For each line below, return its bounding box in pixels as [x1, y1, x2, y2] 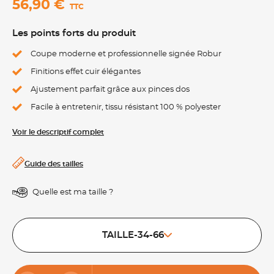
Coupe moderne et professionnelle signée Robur [31, 50, 221, 58]
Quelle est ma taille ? [32, 188, 113, 196]
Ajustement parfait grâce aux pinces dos [31, 86, 190, 94]
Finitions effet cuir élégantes [31, 68, 141, 76]
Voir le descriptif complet [12, 128, 104, 136]
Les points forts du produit [12, 29, 136, 38]
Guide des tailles [24, 160, 83, 168]
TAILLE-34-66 [102, 231, 164, 240]
